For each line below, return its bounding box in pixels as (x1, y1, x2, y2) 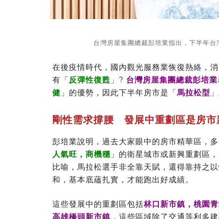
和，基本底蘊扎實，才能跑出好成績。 (52, 175, 194, 184)
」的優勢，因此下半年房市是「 (61, 88, 177, 97)
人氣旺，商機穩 (52, 149, 110, 159)
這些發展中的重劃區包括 (52, 199, 144, 209)
